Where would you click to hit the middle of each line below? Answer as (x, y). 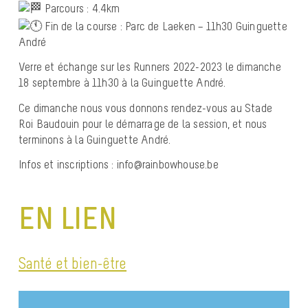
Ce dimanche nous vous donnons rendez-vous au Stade (146, 108)
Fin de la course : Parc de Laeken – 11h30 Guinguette (165, 26)
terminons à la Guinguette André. (95, 139)
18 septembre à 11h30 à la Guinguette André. (122, 82)
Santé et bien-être (73, 263)
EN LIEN (68, 218)
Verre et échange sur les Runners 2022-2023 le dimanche (150, 67)
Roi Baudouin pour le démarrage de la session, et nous (143, 123)
